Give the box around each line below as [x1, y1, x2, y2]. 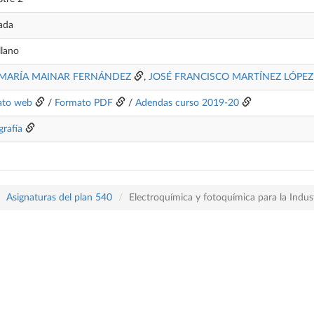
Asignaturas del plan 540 [6, 193, 112, 203]
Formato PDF [55, 98, 113, 108]
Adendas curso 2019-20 [135, 98, 239, 108]
